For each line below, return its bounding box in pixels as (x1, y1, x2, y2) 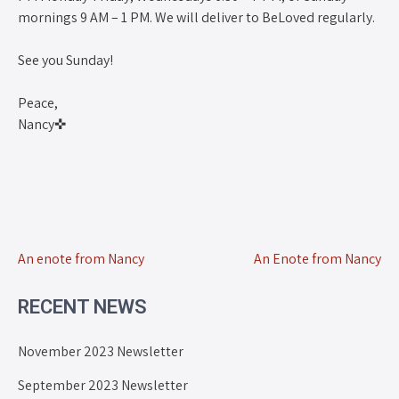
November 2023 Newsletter (18, 341, 183, 361)
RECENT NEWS (18, 295, 147, 318)
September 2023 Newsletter (18, 375, 188, 395)
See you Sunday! (18, 50, 113, 69)
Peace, (18, 93, 58, 112)
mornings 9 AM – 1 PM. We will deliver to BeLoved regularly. (18, 7, 375, 27)
